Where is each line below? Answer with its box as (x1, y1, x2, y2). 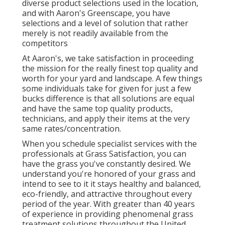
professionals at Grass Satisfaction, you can (22, 148, 186, 160)
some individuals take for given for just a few (22, 83, 191, 94)
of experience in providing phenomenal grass (22, 208, 193, 220)
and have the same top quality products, (22, 103, 173, 115)
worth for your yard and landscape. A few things (22, 73, 202, 84)
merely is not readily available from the (22, 28, 168, 39)
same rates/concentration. (22, 123, 121, 135)
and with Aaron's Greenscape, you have (22, 8, 170, 19)
